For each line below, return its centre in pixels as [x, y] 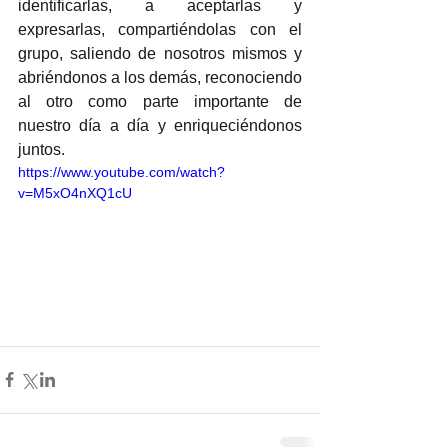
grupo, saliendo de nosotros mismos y [160, 53]
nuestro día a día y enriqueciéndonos [160, 125]
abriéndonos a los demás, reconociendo [160, 77]
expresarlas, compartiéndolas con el [160, 29]
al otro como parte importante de [160, 101]
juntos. [43, 149]
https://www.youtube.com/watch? [121, 172]
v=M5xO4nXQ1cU [75, 193]
